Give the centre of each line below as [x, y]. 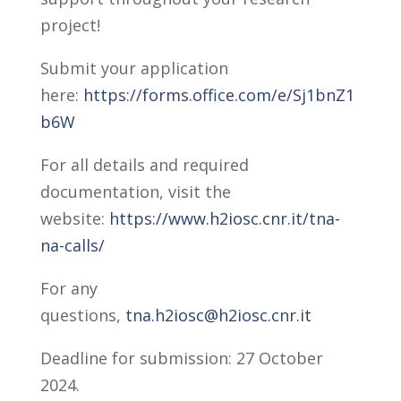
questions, [82, 316]
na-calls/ [72, 246]
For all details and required [144, 165]
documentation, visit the [135, 192]
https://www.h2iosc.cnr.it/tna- [224, 219]
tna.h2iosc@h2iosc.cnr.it [218, 316]
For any [68, 289]
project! [72, 26]
